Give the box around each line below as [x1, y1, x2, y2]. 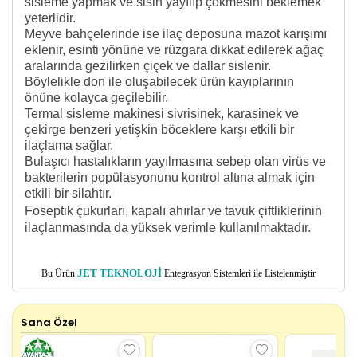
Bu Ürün [41, 267, 77, 279]
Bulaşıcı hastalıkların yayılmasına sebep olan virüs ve [25, 154, 326, 168]
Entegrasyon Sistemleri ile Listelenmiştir [162, 267, 316, 279]
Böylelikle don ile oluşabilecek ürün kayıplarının [25, 74, 294, 88]
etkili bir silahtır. [25, 186, 112, 200]
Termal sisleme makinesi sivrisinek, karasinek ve [25, 106, 299, 120]
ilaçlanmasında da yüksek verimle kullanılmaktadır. [25, 220, 311, 234]
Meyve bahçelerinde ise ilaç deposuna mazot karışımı [25, 26, 327, 41]
